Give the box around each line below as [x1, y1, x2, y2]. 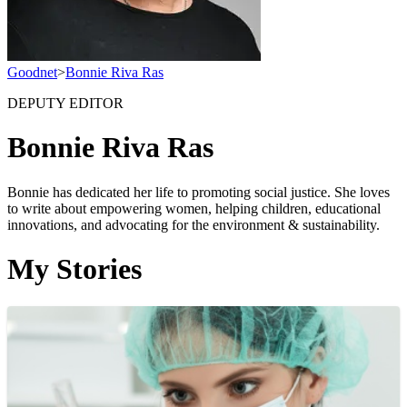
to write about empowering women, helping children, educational [7, 200, 381, 216]
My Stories [7, 253, 142, 286]
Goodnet [7, 65, 57, 80]
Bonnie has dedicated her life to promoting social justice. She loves [7, 184, 390, 200]
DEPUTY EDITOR [7, 95, 124, 111]
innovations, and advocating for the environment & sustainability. [7, 216, 380, 233]
